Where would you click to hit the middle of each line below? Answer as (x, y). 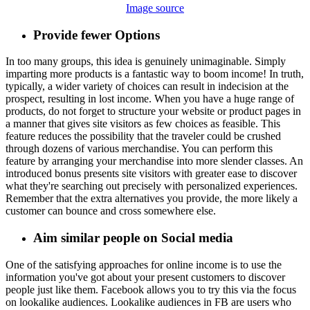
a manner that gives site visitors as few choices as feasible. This (143, 124)
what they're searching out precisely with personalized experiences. (152, 186)
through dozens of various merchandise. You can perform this (139, 149)
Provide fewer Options (97, 35)
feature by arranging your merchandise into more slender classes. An (154, 161)
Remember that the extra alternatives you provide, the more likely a (152, 199)
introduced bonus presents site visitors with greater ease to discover (151, 174)
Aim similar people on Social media (133, 238)
